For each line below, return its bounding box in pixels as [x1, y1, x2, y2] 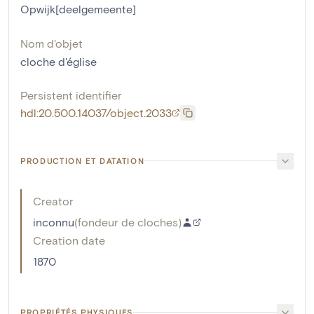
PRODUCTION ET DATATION [20, 156, 145, 165]
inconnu [33, 214, 74, 228]
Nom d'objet [20, 36, 83, 50]
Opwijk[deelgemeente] [20, 1, 136, 15]
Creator [33, 193, 74, 207]
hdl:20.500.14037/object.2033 [20, 105, 172, 119]
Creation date [33, 233, 105, 247]
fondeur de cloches [78, 214, 178, 228]
